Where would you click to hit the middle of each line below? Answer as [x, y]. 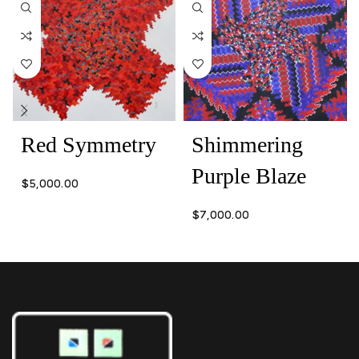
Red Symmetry [88, 145]
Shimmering [247, 145]
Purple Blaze [249, 176]
